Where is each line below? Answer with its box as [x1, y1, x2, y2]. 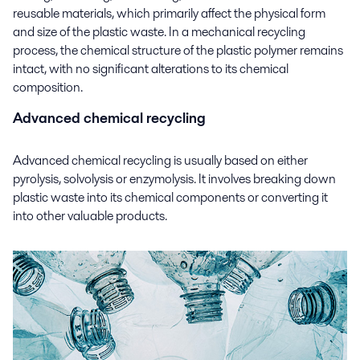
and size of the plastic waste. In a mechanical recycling [13, 22, 305, 42]
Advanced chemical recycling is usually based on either [13, 151, 308, 170]
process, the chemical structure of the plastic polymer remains [13, 41, 343, 60]
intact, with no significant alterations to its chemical [13, 59, 288, 79]
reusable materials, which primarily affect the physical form [13, 4, 325, 23]
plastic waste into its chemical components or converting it [13, 188, 328, 207]
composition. [13, 78, 83, 97]
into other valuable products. [13, 207, 167, 226]
